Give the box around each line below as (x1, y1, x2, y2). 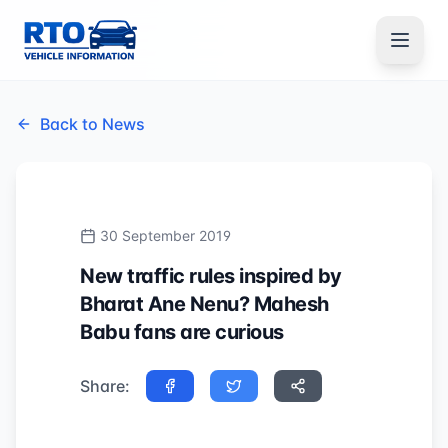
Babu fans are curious (80, 320, 284, 344)
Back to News (40, 114, 145, 134)
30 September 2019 (100, 227, 231, 244)
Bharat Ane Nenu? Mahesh (80, 292, 329, 316)
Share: (80, 376, 130, 396)
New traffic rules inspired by (80, 264, 342, 288)
